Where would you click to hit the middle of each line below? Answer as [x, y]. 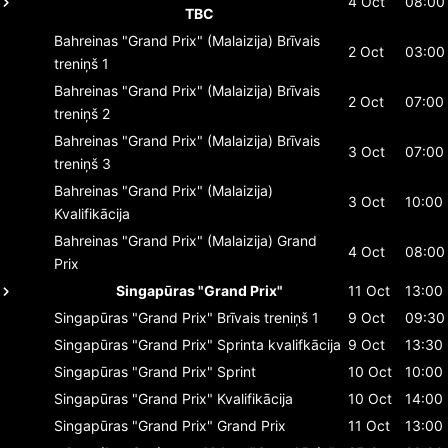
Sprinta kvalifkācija [279, 344]
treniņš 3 [82, 163]
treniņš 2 [82, 113]
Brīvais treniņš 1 [268, 317]
